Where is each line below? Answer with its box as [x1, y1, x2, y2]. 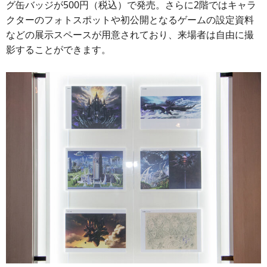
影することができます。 [6, 42, 111, 56]
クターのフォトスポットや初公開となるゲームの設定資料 [6, 13, 254, 26]
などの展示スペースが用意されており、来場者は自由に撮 [6, 27, 254, 41]
